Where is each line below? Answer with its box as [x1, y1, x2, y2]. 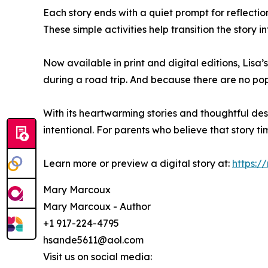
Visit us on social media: [43, 250, 152, 263]
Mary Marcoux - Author [43, 200, 151, 212]
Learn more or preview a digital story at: [43, 157, 232, 169]
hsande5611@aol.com [43, 233, 144, 246]
